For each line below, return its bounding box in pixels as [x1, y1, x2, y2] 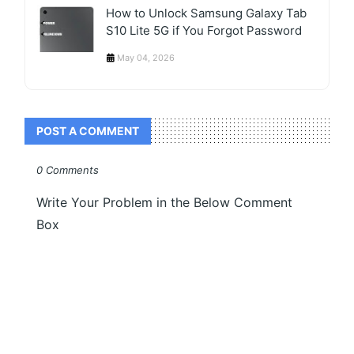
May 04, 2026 [117, 52, 175, 64]
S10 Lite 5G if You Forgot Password [106, 23, 303, 39]
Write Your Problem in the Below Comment [36, 194, 293, 211]
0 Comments [36, 164, 100, 177]
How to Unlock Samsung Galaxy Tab [106, 6, 307, 21]
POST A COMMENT [36, 124, 140, 138]
